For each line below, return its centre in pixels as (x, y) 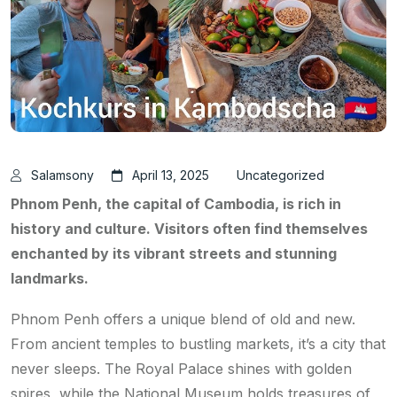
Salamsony (62, 175)
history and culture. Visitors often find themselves (189, 228)
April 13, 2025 (171, 175)
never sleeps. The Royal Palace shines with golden (181, 368)
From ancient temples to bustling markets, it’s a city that (198, 343)
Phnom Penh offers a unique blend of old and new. (183, 319)
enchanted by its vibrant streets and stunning (174, 253)
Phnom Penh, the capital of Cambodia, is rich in (176, 203)
